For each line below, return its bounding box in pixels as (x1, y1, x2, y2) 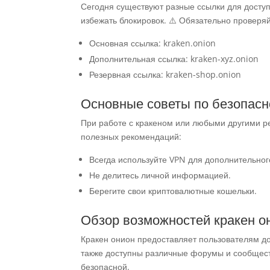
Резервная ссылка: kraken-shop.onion (89, 69, 242, 80)
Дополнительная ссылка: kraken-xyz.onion (89, 53, 259, 64)
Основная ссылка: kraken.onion (89, 37, 216, 49)
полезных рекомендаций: (81, 131, 182, 142)
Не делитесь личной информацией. (89, 169, 231, 181)
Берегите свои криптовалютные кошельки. (89, 185, 257, 196)
